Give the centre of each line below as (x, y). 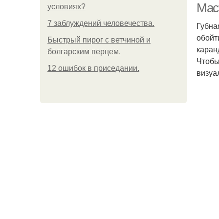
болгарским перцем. (84, 52)
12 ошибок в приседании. (93, 68)
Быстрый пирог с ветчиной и (99, 40)
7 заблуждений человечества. (101, 23)
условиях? (66, 7)
